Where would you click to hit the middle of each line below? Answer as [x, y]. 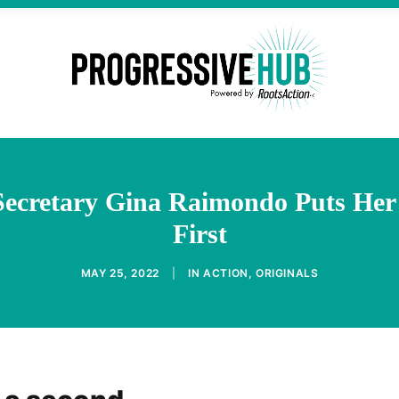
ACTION [226, 273]
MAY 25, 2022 [120, 273]
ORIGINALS [287, 273]
